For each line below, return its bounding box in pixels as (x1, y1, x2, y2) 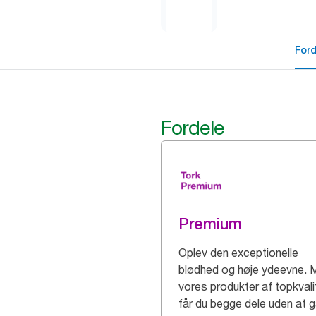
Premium (178, 214, 242, 233)
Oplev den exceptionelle (178, 245, 298, 260)
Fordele (161, 116, 224, 140)
